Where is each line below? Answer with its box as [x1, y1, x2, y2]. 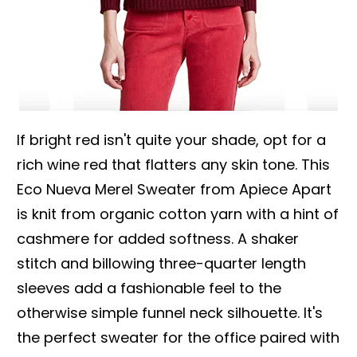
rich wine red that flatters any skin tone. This [17, 154, 330, 175]
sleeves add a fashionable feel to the [17, 277, 281, 298]
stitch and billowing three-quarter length [17, 253, 306, 273]
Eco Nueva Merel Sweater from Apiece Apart [17, 178, 331, 199]
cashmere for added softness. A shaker [17, 228, 299, 249]
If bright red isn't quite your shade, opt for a [17, 129, 326, 150]
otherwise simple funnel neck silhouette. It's [17, 302, 323, 323]
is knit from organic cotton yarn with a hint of [17, 203, 339, 224]
